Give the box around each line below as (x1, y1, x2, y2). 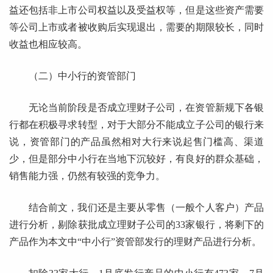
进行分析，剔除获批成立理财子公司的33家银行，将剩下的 (9, 219, 264, 230)
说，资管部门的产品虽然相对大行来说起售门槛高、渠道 (9, 136, 264, 147)
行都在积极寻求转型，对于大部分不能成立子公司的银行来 (9, 119, 264, 130)
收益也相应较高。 (9, 39, 87, 50)
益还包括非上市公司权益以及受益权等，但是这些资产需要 (9, 5, 264, 16)
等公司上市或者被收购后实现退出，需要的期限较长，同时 (9, 22, 264, 33)
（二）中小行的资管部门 (29, 71, 136, 82)
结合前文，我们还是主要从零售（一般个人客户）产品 (29, 202, 264, 213)
